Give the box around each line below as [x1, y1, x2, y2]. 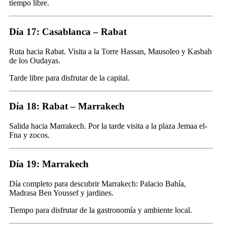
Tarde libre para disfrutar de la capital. [9, 73, 130, 82]
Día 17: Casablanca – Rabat [9, 26, 127, 37]
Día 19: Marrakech [9, 158, 89, 169]
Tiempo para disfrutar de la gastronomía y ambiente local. [9, 205, 192, 214]
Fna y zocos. [9, 131, 50, 140]
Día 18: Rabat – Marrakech [9, 101, 125, 112]
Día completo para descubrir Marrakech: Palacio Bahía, [9, 179, 186, 188]
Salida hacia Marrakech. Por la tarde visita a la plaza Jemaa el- [9, 122, 207, 131]
